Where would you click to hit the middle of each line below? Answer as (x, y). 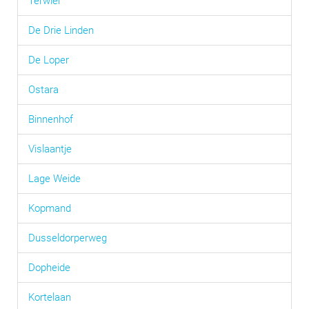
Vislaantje (50, 149)
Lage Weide (54, 179)
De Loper (49, 60)
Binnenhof (51, 119)
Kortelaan (50, 297)
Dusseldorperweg (68, 238)
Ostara (43, 90)
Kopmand (50, 208)
